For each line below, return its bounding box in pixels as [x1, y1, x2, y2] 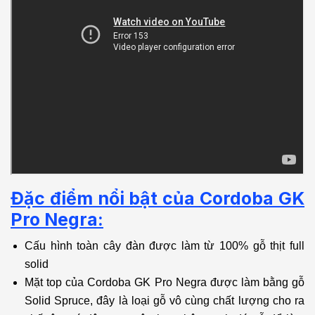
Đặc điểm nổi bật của [11, 188, 200, 210]
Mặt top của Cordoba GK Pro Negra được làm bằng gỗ [25, 276, 304, 289]
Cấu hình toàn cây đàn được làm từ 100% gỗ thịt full [25, 240, 304, 252]
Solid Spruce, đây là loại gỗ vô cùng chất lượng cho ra [25, 295, 304, 307]
